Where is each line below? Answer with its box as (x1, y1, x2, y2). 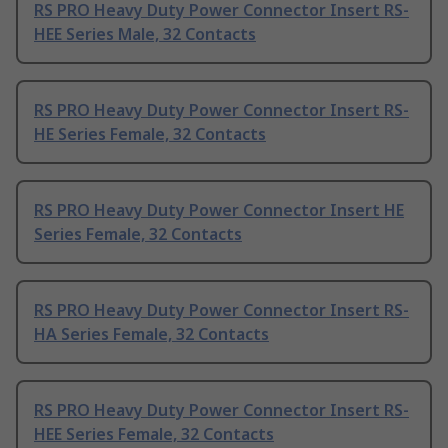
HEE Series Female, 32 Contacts (34, 422, 274, 445)
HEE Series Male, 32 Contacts (34, 22, 256, 45)
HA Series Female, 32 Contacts (34, 322, 269, 345)
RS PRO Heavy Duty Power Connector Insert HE (34, 198, 404, 221)
